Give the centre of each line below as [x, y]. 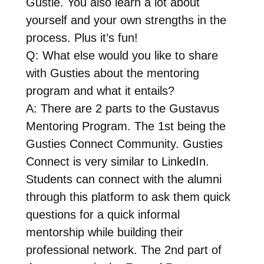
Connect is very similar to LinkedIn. [117, 161]
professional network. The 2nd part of [123, 250]
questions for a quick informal [103, 214]
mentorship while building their [104, 232]
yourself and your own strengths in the [126, 20]
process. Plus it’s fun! [82, 37]
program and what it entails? [100, 90]
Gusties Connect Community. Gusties [124, 143]
